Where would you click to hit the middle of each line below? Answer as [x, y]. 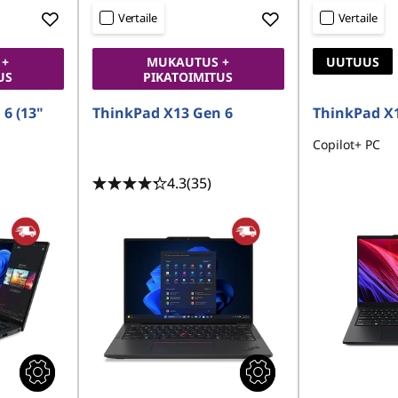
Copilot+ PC [346, 144]
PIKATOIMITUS [188, 77]
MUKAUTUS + [188, 62]
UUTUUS [352, 62]
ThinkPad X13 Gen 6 [162, 113]
